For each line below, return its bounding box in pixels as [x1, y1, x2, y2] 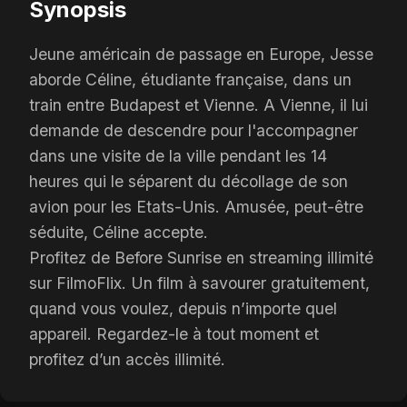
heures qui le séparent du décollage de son [29, 172, 348, 191]
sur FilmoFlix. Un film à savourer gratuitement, [29, 273, 370, 293]
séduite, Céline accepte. [29, 223, 208, 242]
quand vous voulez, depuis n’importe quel [29, 299, 337, 318]
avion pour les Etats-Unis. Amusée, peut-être [29, 197, 363, 216]
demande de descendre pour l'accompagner [29, 121, 358, 140]
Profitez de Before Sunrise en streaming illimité [29, 248, 373, 267]
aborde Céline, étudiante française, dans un [29, 70, 352, 89]
